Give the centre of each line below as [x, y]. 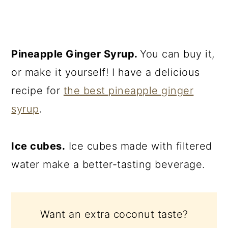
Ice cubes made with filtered [139, 146]
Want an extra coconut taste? [114, 215]
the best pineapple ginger [129, 91]
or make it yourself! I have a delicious [106, 73]
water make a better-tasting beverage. [108, 165]
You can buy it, [177, 54]
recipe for [37, 91]
